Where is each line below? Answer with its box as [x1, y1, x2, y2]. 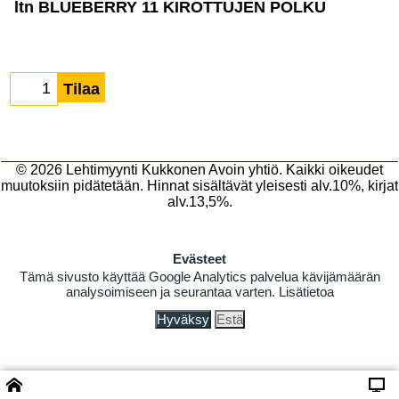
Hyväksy [156, 311, 209, 327]
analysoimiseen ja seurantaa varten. [65, 284, 279, 300]
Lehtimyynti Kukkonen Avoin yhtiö [66, 162, 279, 177]
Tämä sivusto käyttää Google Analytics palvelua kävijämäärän [19, 269, 380, 285]
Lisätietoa [278, 284, 334, 300]
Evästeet [173, 250, 226, 266]
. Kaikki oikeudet [279, 162, 383, 177]
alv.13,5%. [167, 194, 232, 209]
